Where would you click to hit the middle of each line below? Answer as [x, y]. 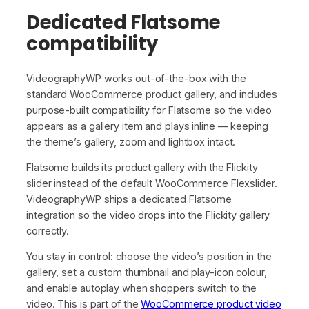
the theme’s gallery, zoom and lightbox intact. [131, 141]
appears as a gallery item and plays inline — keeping [147, 126]
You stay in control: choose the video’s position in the [149, 257]
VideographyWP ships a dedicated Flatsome [129, 199]
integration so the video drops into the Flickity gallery [148, 215]
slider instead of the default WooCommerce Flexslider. [152, 183]
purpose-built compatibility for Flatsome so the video [149, 110]
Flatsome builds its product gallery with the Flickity [142, 167]
